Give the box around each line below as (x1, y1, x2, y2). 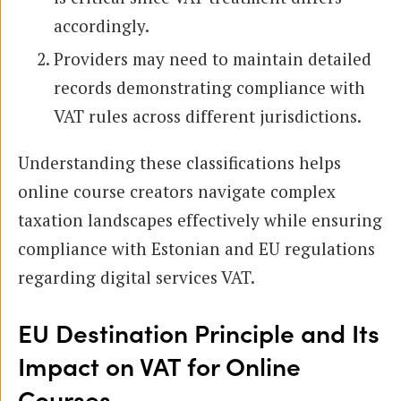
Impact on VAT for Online (18, 353, 301, 382)
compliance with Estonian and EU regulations (18, 236, 375, 260)
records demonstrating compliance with (54, 75, 365, 98)
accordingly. (54, 13, 149, 37)
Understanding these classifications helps (18, 150, 341, 174)
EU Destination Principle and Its (18, 320, 380, 349)
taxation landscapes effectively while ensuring (18, 208, 382, 231)
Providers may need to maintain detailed (54, 47, 371, 70)
